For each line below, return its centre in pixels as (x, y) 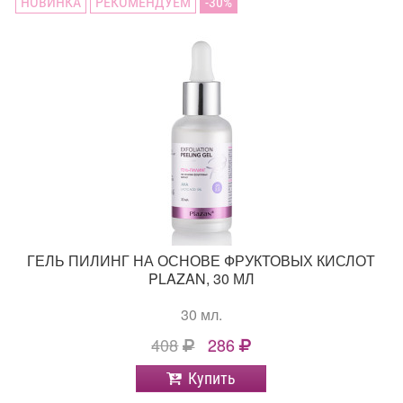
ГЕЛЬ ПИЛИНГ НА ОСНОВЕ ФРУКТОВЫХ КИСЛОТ (201, 261)
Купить (212, 379)
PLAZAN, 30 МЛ (201, 279)
